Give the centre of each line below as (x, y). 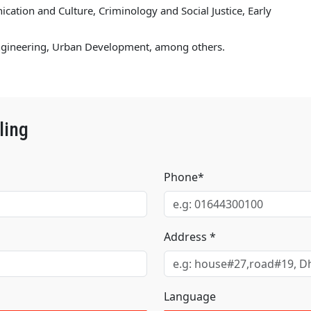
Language (190, 296)
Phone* (184, 177)
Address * (190, 236)
